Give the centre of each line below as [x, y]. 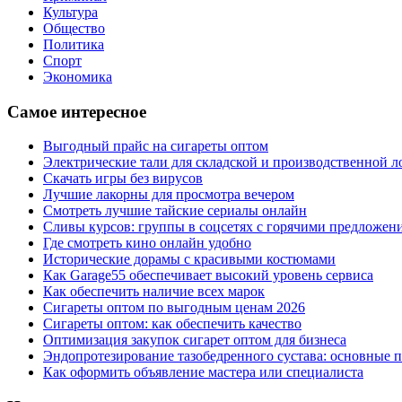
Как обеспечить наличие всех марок [154, 292]
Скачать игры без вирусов [123, 179]
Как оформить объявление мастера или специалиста [203, 372]
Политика [74, 44]
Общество [74, 28]
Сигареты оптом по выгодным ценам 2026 [174, 308]
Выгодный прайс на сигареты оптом [156, 146]
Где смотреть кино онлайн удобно [147, 243]
